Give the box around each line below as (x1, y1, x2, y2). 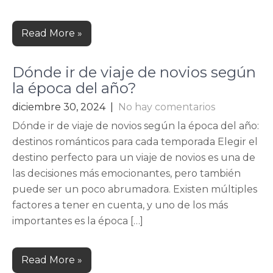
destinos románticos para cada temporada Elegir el (12, 136, 258, 147)
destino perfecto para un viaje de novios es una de (12, 152, 255, 163)
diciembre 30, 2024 (12, 101, 105, 113)
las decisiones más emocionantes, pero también (12, 168, 241, 179)
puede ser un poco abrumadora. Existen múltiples (12, 183, 257, 195)
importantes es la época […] (12, 215, 143, 227)
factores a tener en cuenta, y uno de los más (12, 199, 228, 211)
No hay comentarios (118, 101, 215, 113)
